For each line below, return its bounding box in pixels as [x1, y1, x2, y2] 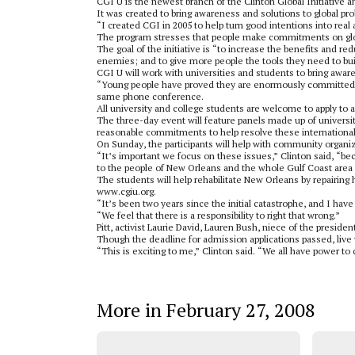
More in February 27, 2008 [97, 297, 315, 323]
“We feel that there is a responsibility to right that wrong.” [97, 209, 340, 221]
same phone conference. [97, 90, 204, 102]
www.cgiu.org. [97, 185, 156, 197]
